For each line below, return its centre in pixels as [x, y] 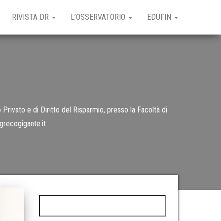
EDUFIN [160, 17]
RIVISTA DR [31, 17]
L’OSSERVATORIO [99, 17]
